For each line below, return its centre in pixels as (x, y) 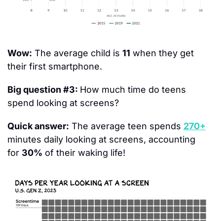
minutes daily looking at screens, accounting (101, 140)
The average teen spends (126, 126)
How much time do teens (133, 90)
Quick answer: (38, 126)
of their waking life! (84, 153)
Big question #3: (44, 90)
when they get (162, 53)
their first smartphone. (55, 67)
